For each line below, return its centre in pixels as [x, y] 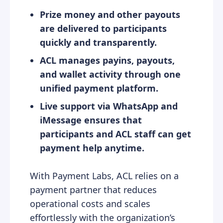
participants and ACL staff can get [115, 134]
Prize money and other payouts [110, 14]
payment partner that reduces [93, 189]
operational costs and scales [90, 203]
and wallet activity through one [110, 74]
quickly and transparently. [98, 42]
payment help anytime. [92, 148]
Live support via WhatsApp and [109, 106]
